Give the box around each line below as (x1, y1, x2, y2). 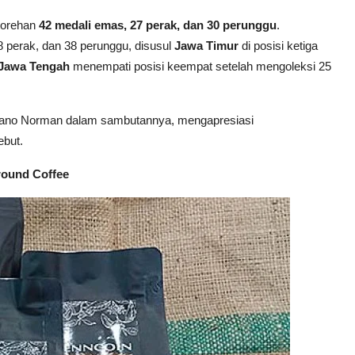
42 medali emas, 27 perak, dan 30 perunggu (39, 17, 277, 32)
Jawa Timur (174, 38, 239, 52)
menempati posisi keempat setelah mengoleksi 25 (70, 59, 331, 73)
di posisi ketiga (239, 38, 318, 52)
